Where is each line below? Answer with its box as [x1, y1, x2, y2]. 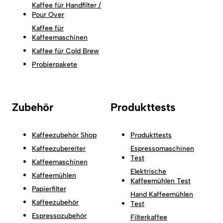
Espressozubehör [32, 211, 87, 220]
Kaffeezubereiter [32, 144, 86, 153]
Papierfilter [32, 184, 66, 193]
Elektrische [130, 167, 166, 176]
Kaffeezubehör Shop [32, 130, 97, 139]
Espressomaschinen [130, 144, 194, 153]
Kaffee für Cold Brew [32, 46, 99, 55]
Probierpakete [32, 60, 77, 69]
